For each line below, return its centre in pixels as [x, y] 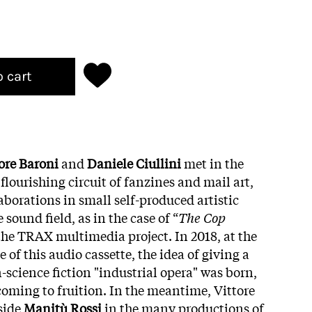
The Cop [202, 217]
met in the [212, 163]
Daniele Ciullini [134, 163]
